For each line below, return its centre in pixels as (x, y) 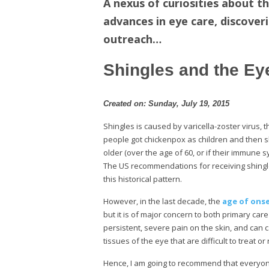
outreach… (132, 39)
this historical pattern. (144, 179)
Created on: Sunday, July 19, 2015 (166, 103)
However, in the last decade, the (162, 201)
